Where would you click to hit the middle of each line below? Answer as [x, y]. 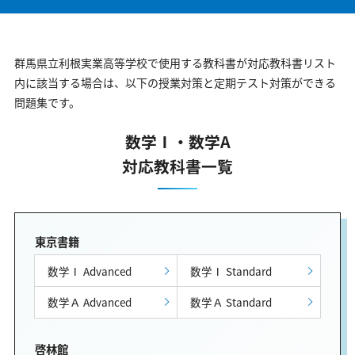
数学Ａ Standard [231, 302]
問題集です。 [47, 102]
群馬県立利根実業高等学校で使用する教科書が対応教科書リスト [175, 62]
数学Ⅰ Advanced [89, 271]
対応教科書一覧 [177, 166]
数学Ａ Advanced [89, 302]
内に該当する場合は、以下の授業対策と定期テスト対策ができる [175, 82]
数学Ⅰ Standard [231, 271]
